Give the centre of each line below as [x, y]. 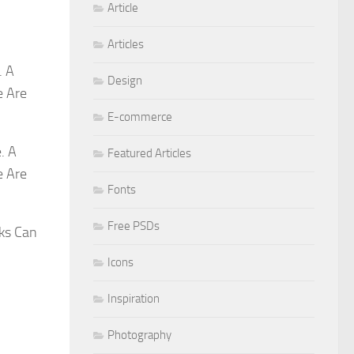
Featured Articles [149, 153]
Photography [139, 335]
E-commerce [140, 117]
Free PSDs [134, 226]
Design [125, 80]
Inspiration [134, 298]
